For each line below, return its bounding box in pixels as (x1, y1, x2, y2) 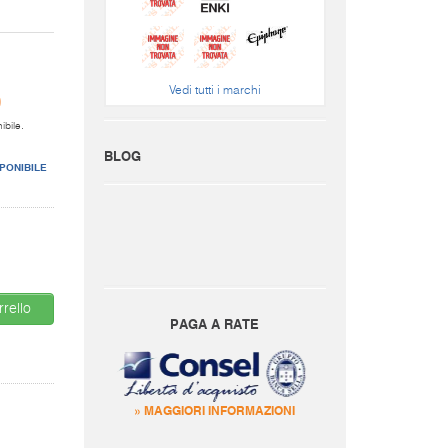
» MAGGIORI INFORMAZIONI (134, 401, 296, 418)
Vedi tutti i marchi (168, 84, 261, 97)
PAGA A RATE (170, 314, 260, 332)
